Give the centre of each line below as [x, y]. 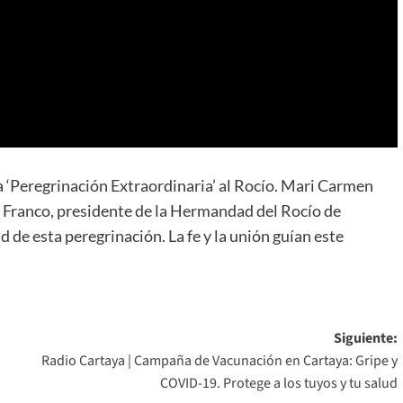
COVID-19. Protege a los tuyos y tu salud [278, 383]
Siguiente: [365, 338]
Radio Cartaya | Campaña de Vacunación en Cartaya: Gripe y [219, 360]
